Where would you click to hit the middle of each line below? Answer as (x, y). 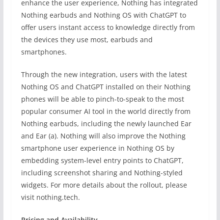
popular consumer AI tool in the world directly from (106, 111)
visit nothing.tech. (50, 197)
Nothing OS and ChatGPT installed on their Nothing (106, 87)
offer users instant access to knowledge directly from (108, 27)
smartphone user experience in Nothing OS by (97, 148)
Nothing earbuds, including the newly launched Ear (106, 124)
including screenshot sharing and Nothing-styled (102, 173)
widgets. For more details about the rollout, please (104, 185)
